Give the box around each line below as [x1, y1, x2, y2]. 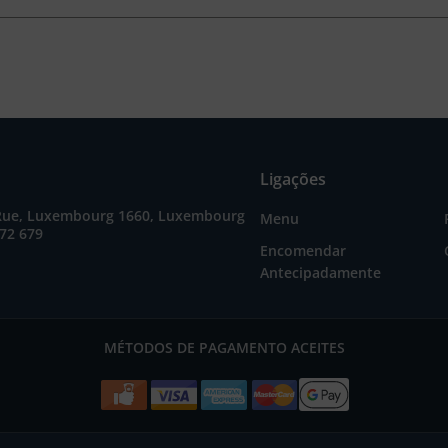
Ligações [259, 168, 326, 190]
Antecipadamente [259, 263, 381, 282]
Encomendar [259, 241, 346, 260]
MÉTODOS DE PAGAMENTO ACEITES [103, 338, 345, 357]
